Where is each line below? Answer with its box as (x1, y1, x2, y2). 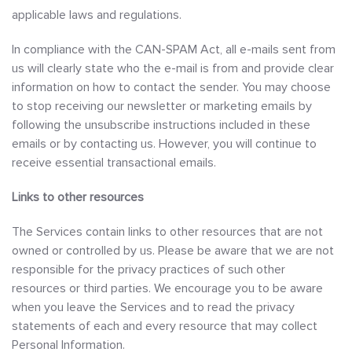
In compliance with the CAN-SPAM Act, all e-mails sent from (12, 42, 335, 57)
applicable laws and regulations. (12, 7, 181, 23)
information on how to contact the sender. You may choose (12, 79, 331, 95)
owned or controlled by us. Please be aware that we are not (12, 243, 334, 258)
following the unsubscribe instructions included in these (12, 117, 310, 133)
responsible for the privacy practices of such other (12, 262, 285, 277)
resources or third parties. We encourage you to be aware (12, 280, 323, 296)
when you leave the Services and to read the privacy (12, 299, 295, 315)
